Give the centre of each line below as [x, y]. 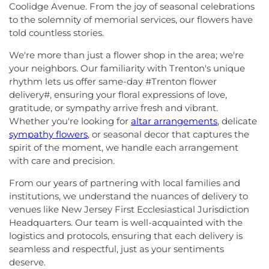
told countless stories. [56, 33]
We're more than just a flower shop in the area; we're [126, 55]
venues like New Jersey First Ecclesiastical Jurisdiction [129, 209]
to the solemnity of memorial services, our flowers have [131, 20]
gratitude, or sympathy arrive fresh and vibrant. [113, 108]
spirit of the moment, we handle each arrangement [124, 147]
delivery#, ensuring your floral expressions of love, [118, 95]
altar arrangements [174, 121]
